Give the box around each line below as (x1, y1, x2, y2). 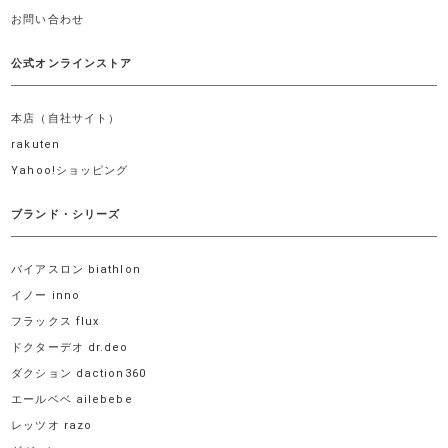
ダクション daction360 (11, 367, 146, 381)
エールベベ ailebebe (11, 393, 133, 407)
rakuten (11, 138, 60, 152)
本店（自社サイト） (11, 112, 121, 126)
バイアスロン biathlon (11, 263, 141, 277)
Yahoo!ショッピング (11, 164, 129, 178)
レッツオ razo (11, 419, 93, 433)
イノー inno (11, 289, 81, 303)
